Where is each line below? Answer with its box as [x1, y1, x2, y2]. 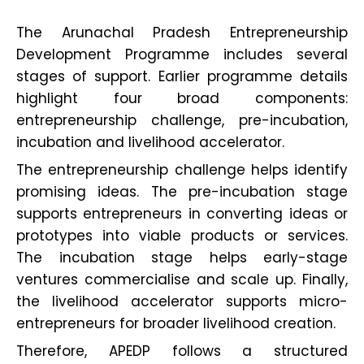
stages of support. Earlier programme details [16, 67, 348, 87]
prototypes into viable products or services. [16, 226, 348, 246]
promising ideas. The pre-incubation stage [16, 182, 348, 202]
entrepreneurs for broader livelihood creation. [16, 314, 336, 334]
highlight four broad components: [16, 89, 348, 109]
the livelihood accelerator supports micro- [16, 292, 348, 312]
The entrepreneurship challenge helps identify [16, 160, 348, 180]
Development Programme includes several [16, 45, 348, 65]
